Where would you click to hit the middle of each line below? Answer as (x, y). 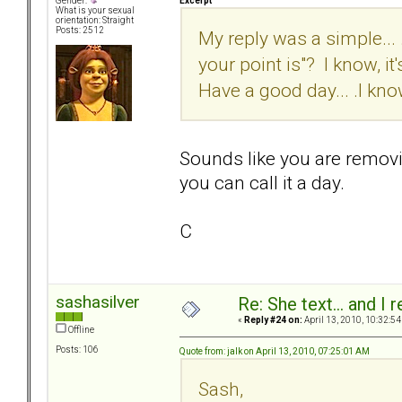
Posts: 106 (77, 350)
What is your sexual (95, 11)
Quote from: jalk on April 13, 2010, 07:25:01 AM (275, 351)
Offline (80, 330)
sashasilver (98, 302)
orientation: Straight (95, 21)
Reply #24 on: (273, 320)
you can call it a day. (262, 182)
